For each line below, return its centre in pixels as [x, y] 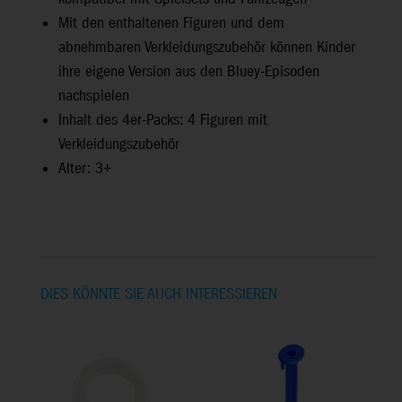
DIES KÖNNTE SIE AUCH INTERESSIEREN [159, 295]
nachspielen [94, 97]
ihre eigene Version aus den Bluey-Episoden [189, 73]
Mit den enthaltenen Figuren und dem [171, 24]
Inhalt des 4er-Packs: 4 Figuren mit [163, 121]
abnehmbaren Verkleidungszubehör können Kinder [207, 48]
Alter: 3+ [85, 170]
